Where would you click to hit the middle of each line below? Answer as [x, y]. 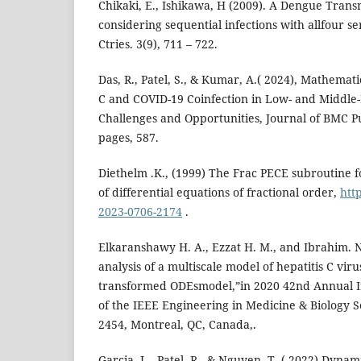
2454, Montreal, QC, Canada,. [177, 325]
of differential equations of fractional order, [219, 193]
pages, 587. [129, 138]
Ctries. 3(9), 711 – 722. [158, 44]
